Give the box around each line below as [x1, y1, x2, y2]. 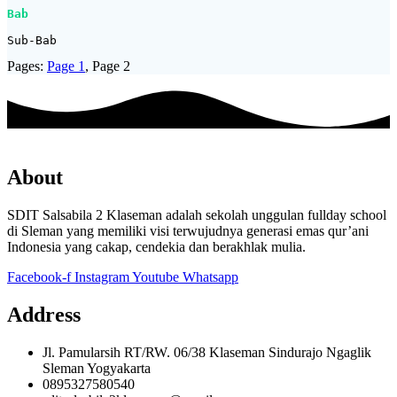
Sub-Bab [7, 34, 57, 48]
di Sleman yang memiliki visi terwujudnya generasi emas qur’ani [7, 223, 369, 239]
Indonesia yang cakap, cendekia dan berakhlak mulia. [7, 239, 306, 255]
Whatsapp [183, 269, 238, 285]
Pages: [7, 58, 43, 74]
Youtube [132, 269, 179, 285]
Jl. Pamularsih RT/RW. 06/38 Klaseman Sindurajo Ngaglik [43, 344, 371, 360]
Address [7, 302, 81, 326]
